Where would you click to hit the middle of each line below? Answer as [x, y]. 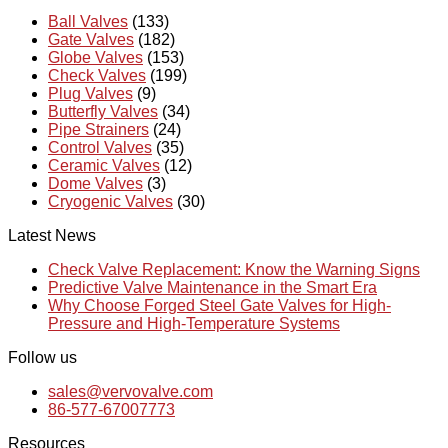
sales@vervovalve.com [130, 392]
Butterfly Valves [103, 112]
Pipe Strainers [98, 130]
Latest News [52, 236]
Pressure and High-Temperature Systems [194, 324]
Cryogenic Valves [110, 202]
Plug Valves [90, 94]
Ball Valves [88, 22]
